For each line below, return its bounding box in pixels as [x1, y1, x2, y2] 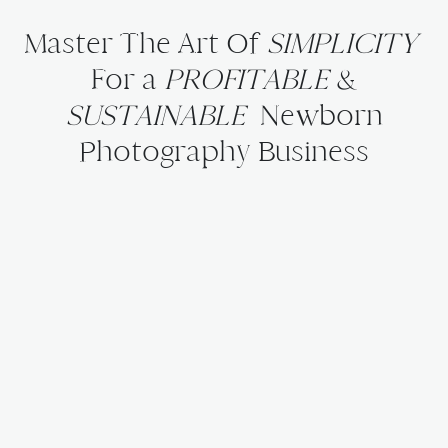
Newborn [259, 97, 383, 133]
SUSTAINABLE [65, 97, 260, 133]
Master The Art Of [24, 25, 267, 61]
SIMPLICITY [267, 25, 417, 61]
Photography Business [79, 133, 369, 169]
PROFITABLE [164, 61, 329, 97]
